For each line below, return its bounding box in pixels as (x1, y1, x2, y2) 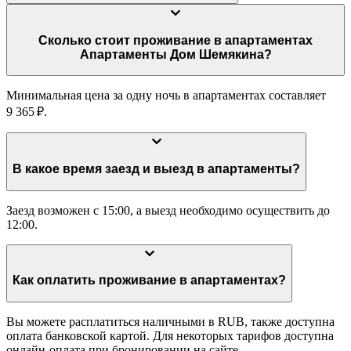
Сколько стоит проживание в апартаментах (38, 33, 225, 47)
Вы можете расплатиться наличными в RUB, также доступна (6, 314, 335, 328)
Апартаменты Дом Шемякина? (79, 47, 272, 61)
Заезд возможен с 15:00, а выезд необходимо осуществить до (6, 203, 330, 217)
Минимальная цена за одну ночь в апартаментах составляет (6, 89, 326, 103)
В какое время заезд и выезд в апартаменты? (208, 162, 300, 176)
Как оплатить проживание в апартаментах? (190, 273, 286, 288)
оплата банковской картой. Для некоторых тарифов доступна (6, 328, 334, 342)
